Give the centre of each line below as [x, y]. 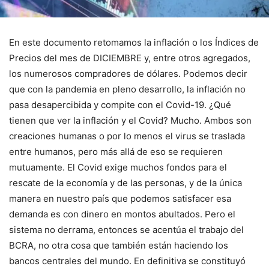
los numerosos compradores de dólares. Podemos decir [128, 74]
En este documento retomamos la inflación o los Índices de [134, 43]
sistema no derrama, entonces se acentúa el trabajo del [126, 230]
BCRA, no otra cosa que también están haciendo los [119, 246]
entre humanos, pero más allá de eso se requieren [116, 152]
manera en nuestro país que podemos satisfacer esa [120, 199]
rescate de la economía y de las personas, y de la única [125, 183]
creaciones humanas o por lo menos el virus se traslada [127, 136]
